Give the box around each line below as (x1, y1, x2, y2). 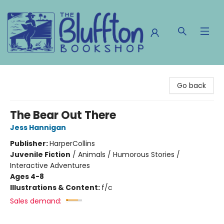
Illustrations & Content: (10, 182, 101, 192)
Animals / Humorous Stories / (78, 149, 180, 159)
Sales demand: (10, 196, 61, 206)
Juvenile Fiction (10, 149, 70, 159)
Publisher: (10, 138, 49, 148)
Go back (177, 80, 206, 90)
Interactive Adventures (10, 160, 90, 170)
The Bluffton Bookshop (7, 69, 86, 79)
